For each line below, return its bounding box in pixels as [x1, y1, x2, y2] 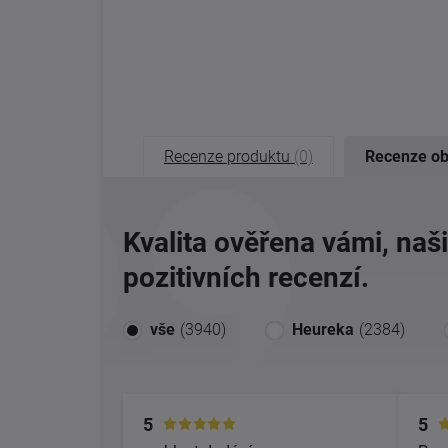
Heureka [292, 320, 354, 339]
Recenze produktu [164, 146, 294, 166]
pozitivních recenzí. [123, 261, 369, 294]
